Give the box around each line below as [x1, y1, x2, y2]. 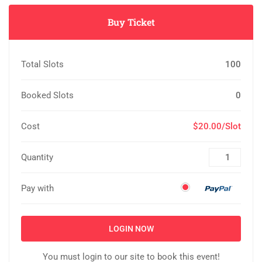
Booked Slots [21, 89, 74, 101]
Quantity [21, 151, 53, 163]
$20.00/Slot [193, 120, 241, 132]
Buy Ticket [107, 15, 155, 28]
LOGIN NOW [108, 223, 154, 233]
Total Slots [21, 58, 64, 70]
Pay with [21, 182, 54, 194]
